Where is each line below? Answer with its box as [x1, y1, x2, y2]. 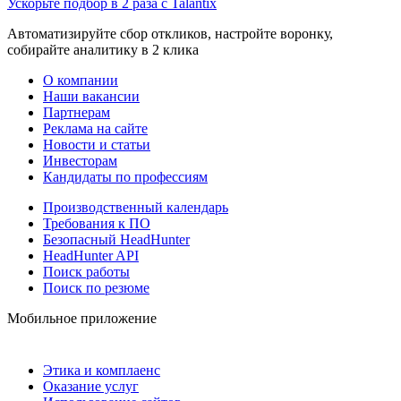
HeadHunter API [43, 248, 139, 264]
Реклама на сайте [43, 121, 148, 137]
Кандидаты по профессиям [43, 169, 208, 185]
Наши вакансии [43, 89, 140, 105]
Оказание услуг [43, 379, 139, 395]
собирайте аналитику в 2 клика [7, 42, 199, 58]
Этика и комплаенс [43, 363, 160, 379]
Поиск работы [43, 264, 130, 280]
